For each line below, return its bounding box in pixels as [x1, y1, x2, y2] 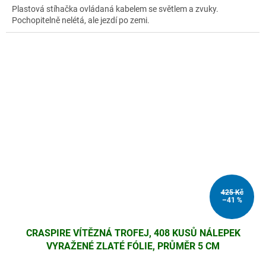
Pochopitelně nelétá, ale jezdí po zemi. [12, 15, 150, 26]
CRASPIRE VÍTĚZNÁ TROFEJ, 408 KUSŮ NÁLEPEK [26, 227, 240, 239]
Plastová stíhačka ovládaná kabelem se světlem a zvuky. [12, 4, 218, 14]
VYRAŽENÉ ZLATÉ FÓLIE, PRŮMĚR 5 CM [46, 240, 220, 252]
